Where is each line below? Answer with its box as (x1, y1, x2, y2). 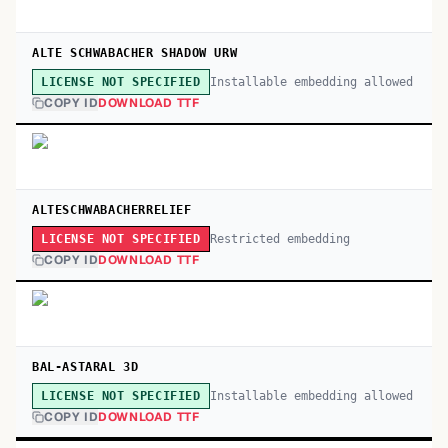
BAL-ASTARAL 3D (32, 360, 139, 374)
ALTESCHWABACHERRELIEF (32, 203, 192, 217)
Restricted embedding (209, 231, 350, 246)
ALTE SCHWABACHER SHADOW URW (32, 46, 238, 60)
